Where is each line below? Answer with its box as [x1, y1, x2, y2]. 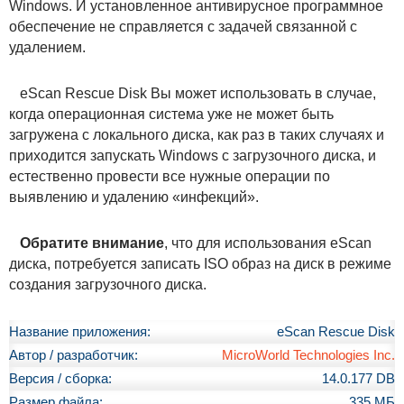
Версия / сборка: [9, 371, 112, 386]
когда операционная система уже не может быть [9, 106, 334, 122]
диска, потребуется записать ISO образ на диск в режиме [9, 255, 391, 271]
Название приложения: [9, 324, 151, 339]
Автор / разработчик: [9, 347, 138, 363]
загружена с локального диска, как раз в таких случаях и [9, 126, 384, 142]
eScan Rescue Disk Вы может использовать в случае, [9, 85, 376, 101]
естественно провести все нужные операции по [9, 168, 330, 184]
